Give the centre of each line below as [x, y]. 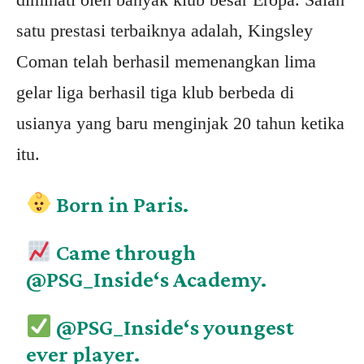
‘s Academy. [210, 279]
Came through [124, 253]
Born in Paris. [121, 205]
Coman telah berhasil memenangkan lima [166, 62]
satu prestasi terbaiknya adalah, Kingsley [165, 31]
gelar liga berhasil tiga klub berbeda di [155, 93]
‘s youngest [239, 327]
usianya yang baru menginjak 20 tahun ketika [180, 123]
